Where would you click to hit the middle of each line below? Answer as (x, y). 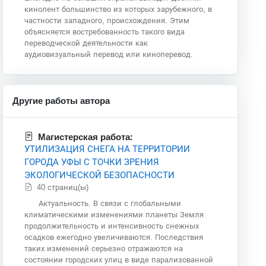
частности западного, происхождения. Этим (107, 20)
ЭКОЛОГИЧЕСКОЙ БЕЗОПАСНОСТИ (100, 175)
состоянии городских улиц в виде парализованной (119, 259)
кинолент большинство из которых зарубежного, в (118, 9)
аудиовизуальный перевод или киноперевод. (109, 54)
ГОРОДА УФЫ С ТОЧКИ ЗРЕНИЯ (92, 161)
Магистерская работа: (85, 137)
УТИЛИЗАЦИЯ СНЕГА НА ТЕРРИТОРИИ (107, 148)
